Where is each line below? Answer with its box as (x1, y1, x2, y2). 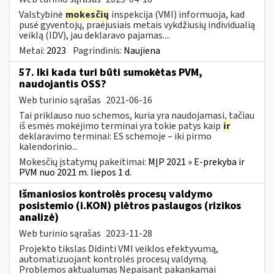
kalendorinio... (19, 139, 78, 154)
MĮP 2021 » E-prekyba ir (148, 155, 245, 169)
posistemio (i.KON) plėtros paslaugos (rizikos (19, 198, 241, 213)
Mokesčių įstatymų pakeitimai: (19, 155, 148, 169)
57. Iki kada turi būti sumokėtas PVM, (19, 64, 202, 80)
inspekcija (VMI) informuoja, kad (109, 7, 245, 21)
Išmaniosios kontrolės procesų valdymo (19, 186, 212, 202)
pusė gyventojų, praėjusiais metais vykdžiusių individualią (19, 18, 255, 32)
